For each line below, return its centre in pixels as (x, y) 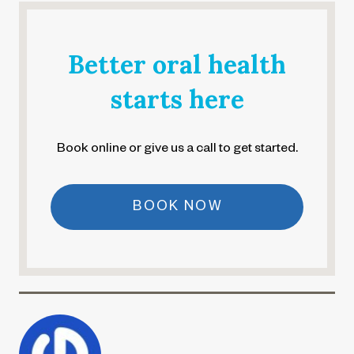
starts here (177, 100)
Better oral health (177, 65)
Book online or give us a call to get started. (177, 151)
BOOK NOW (178, 209)
